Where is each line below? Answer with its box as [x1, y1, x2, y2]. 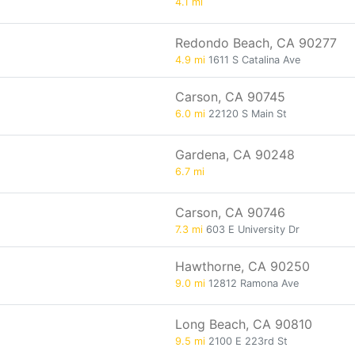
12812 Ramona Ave [205, 277, 299, 289]
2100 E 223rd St [205, 335, 288, 347]
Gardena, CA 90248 [175, 147, 295, 162]
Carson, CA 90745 [175, 89, 285, 105]
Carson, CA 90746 [175, 204, 285, 220]
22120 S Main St [205, 108, 287, 120]
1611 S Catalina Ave [205, 54, 300, 66]
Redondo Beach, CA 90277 [175, 35, 337, 51]
